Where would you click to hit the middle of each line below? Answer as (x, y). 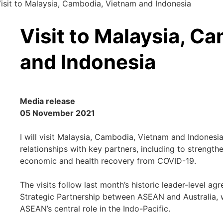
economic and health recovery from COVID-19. (108, 161)
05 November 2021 (57, 113)
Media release (48, 101)
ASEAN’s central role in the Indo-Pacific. (95, 209)
